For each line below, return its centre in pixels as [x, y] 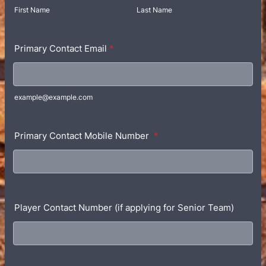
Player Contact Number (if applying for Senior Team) [124, 208]
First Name [32, 10]
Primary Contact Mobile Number [83, 136]
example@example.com [53, 97]
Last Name [154, 10]
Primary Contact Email [61, 48]
